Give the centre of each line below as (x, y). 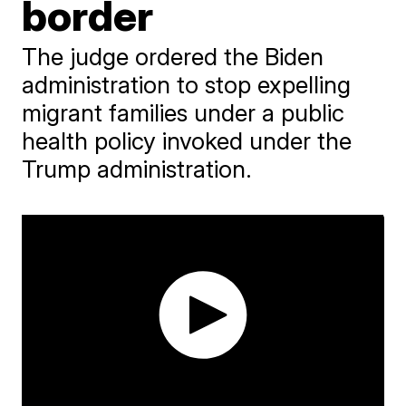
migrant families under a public (184, 113)
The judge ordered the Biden (173, 57)
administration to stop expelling (187, 85)
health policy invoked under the (187, 141)
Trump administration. (137, 169)
